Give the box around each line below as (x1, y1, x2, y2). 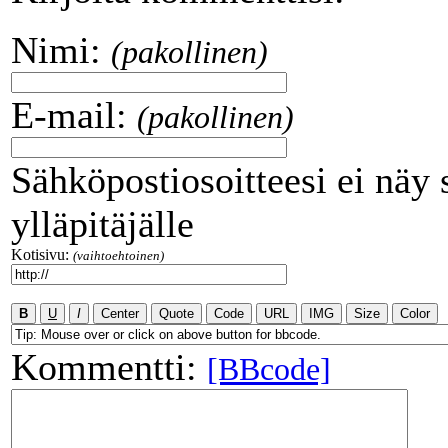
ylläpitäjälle (11, 203, 194, 245)
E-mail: (11, 94, 127, 136)
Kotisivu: (11, 246, 69, 263)
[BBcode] (207, 352, 331, 387)
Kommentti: (11, 346, 207, 388)
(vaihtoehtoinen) (73, 248, 164, 263)
